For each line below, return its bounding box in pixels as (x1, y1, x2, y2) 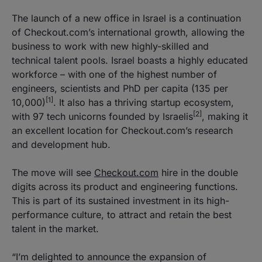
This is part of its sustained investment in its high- (12, 194, 229, 206)
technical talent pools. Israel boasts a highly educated (12, 54, 248, 66)
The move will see (12, 166, 94, 178)
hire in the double (158, 166, 238, 178)
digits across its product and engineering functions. (12, 180, 238, 192)
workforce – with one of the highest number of (12, 68, 217, 80)
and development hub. (12, 138, 111, 150)
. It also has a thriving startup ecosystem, (53, 96, 234, 108)
